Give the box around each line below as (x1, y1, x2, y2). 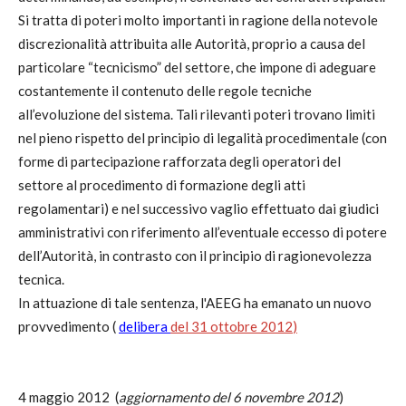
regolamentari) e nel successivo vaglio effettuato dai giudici (18, 200, 379, 217)
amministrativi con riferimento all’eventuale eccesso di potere (18, 224, 387, 240)
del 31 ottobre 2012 (170, 318, 293, 334)
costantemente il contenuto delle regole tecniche (18, 82, 312, 99)
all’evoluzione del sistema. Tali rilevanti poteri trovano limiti (18, 106, 375, 122)
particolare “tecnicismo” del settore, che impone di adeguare (18, 59, 376, 75)
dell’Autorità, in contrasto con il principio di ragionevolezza (18, 247, 372, 264)
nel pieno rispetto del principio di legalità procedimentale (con (18, 130, 387, 146)
